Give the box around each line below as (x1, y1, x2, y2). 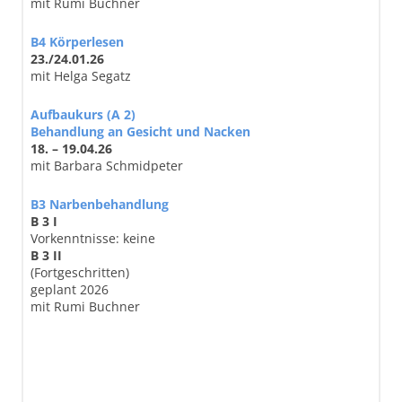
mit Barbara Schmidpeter (31, 156, 183, 174)
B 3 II (31, 246, 62, 264)
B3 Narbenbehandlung (31, 195, 169, 213)
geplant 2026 (31, 280, 109, 298)
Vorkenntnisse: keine (31, 229, 155, 247)
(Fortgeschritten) (31, 263, 129, 281)
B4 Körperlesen (31, 32, 124, 50)
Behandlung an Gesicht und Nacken (31, 122, 250, 140)
